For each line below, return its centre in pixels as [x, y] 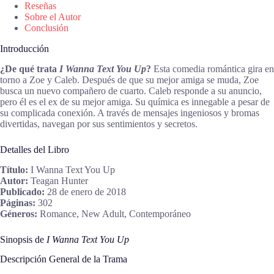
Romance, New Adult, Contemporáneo [114, 213]
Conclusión [46, 28]
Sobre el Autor [53, 17]
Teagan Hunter [58, 180]
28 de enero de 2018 [85, 191]
